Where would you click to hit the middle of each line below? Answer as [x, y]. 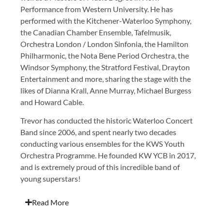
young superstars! [51, 179]
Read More [50, 202]
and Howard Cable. [52, 102]
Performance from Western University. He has [97, 9]
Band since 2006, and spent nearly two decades [99, 132]
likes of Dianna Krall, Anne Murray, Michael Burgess [106, 91]
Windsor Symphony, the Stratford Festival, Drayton [105, 67]
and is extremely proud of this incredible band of [100, 167]
